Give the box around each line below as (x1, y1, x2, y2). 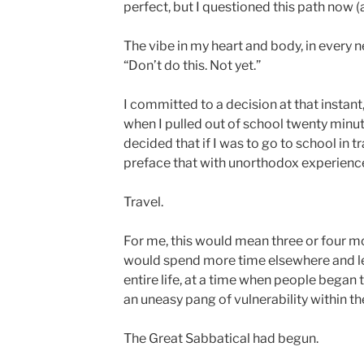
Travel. (123, 194, 163, 210)
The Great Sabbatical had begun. (123, 331, 318, 346)
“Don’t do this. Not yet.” (123, 58, 261, 73)
